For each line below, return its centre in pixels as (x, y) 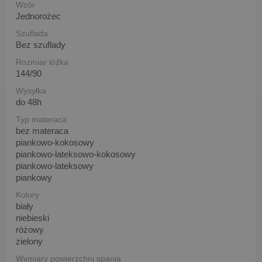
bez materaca (42, 130)
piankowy (34, 177)
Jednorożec (38, 16)
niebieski (32, 218)
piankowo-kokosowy (55, 142)
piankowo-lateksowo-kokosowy (76, 154)
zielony (29, 241)
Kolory (27, 194)
